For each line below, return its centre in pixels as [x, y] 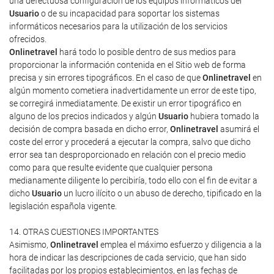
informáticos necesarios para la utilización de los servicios [118, 26]
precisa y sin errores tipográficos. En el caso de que [106, 78]
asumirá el [239, 129]
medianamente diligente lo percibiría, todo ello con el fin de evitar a [133, 180]
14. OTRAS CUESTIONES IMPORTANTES [84, 232]
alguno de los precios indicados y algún [84, 116]
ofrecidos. [28, 39]
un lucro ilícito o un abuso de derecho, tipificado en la [162, 193]
